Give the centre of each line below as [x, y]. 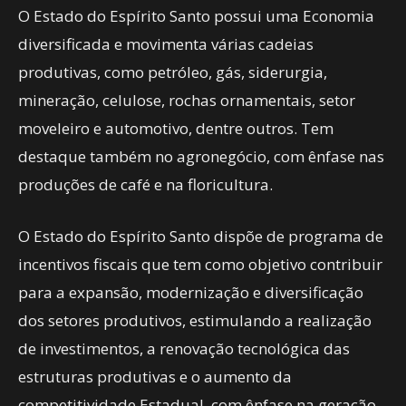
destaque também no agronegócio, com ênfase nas [201, 156]
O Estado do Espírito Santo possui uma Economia [196, 16]
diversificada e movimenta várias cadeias [166, 44]
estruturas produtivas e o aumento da [155, 377]
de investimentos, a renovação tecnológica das [184, 348]
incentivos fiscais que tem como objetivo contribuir [200, 264]
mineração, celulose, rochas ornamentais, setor [187, 100]
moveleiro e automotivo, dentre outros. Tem [176, 128]
